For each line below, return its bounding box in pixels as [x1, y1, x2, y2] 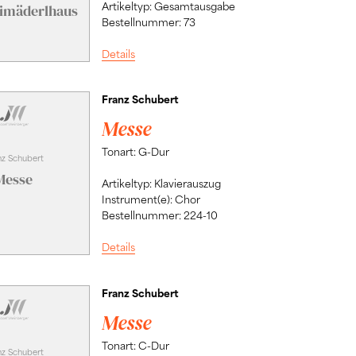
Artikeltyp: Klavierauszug [101, 176, 221, 191]
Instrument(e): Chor [101, 192, 200, 207]
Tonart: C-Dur [101, 338, 169, 352]
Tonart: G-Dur [101, 144, 169, 158]
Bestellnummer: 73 [101, 14, 195, 29]
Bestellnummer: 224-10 [101, 208, 218, 222]
